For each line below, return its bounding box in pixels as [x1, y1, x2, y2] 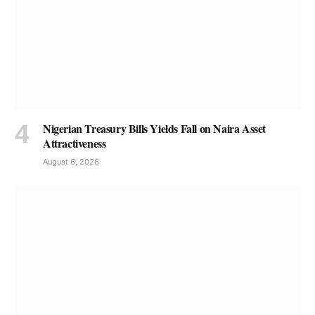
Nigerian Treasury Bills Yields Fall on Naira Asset [43, 120, 266, 136]
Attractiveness [43, 134, 106, 151]
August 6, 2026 [43, 156, 99, 167]
